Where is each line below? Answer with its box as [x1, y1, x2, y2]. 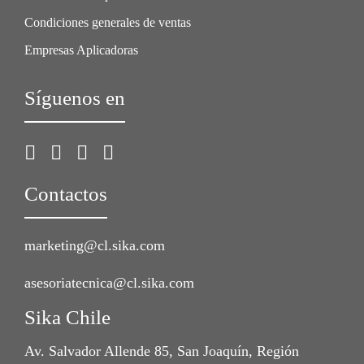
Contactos [24, 183, 107, 206]
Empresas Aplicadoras [24, 43, 138, 58]
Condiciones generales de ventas [24, 15, 191, 30]
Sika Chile [24, 306, 110, 329]
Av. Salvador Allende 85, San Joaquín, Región [24, 342, 299, 359]
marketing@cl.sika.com [24, 237, 165, 254]
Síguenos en [24, 87, 125, 110]
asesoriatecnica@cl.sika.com [24, 275, 194, 292]
